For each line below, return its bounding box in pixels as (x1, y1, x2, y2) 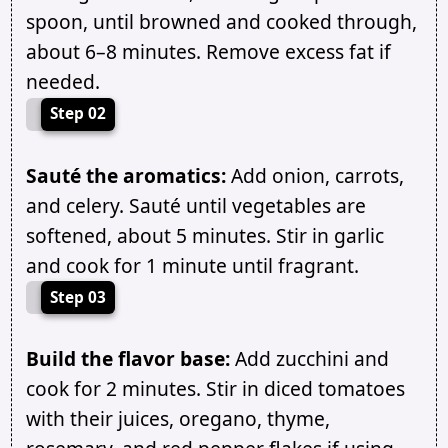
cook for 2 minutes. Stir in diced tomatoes (25, 375, 405, 403)
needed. (25, 68, 100, 96)
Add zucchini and (229, 345, 389, 373)
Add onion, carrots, (225, 161, 404, 189)
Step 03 (49, 286, 106, 308)
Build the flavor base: (25, 345, 230, 373)
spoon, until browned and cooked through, (25, 8, 417, 36)
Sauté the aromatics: (25, 161, 226, 189)
